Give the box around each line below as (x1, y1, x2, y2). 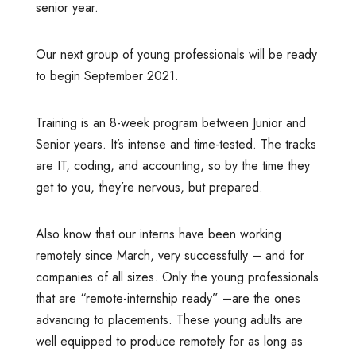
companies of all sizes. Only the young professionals (35, 267, 319, 286)
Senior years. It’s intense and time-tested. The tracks (35, 134, 316, 153)
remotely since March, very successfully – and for (35, 246, 304, 265)
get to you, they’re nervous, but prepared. (35, 177, 263, 196)
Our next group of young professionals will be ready (35, 44, 317, 64)
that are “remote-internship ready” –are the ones (35, 288, 300, 308)
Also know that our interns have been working (35, 224, 281, 243)
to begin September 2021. (35, 66, 179, 85)
